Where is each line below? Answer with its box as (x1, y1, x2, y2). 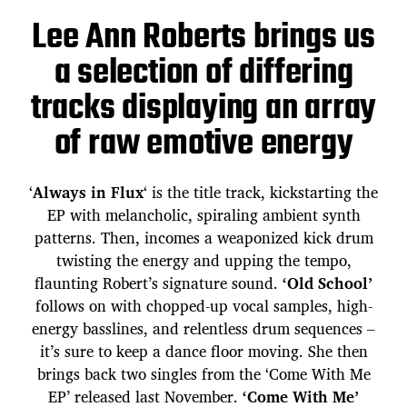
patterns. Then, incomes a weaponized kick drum (34, 225, 373, 251)
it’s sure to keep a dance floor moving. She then (39, 339, 368, 364)
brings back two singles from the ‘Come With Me (36, 362, 371, 387)
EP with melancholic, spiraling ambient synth (46, 203, 361, 228)
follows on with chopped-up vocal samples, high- (35, 293, 372, 319)
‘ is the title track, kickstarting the (144, 180, 378, 205)
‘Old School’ (283, 271, 372, 296)
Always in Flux (33, 180, 144, 205)
